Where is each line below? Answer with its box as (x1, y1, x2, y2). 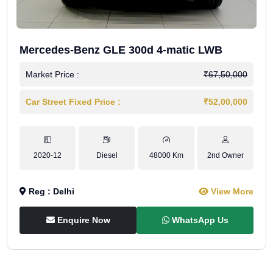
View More (208, 186, 253, 196)
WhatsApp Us (169, 215, 229, 225)
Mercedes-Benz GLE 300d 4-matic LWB (19, 44, 222, 56)
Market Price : (26, 69, 79, 79)
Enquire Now (54, 215, 110, 225)
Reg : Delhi (26, 186, 74, 196)
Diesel (96, 151, 118, 160)
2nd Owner (207, 151, 244, 160)
